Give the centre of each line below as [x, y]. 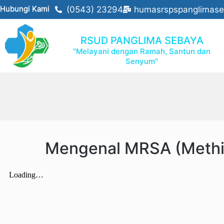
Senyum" [142, 61]
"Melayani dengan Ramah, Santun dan [142, 51]
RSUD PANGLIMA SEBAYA [142, 40]
